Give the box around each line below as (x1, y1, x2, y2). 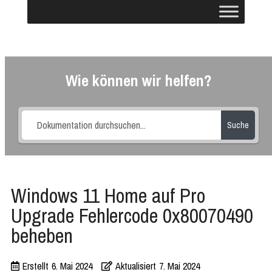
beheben (11, 222, 73, 249)
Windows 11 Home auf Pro (11, 182, 205, 209)
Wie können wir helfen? (65, 70, 212, 91)
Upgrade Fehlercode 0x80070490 (11, 202, 253, 229)
